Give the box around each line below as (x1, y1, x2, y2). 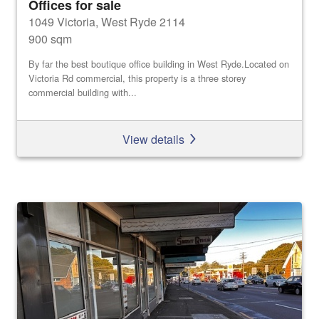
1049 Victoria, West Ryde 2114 (28, 14, 185, 31)
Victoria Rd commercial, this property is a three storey (28, 70, 246, 85)
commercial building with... (28, 85, 137, 99)
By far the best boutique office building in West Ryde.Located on (28, 56, 289, 70)
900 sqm (28, 31, 72, 48)
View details (122, 130, 187, 147)
